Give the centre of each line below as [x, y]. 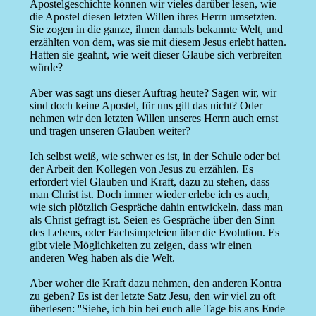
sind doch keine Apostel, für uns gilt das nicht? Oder [146, 106]
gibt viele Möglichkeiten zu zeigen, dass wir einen [140, 245]
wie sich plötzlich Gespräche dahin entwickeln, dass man [156, 207]
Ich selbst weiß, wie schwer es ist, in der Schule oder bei [154, 157]
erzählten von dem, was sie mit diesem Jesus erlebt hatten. [158, 42]
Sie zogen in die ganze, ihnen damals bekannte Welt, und [156, 30]
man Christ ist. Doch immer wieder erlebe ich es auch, [150, 195]
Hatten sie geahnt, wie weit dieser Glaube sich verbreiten [156, 55]
